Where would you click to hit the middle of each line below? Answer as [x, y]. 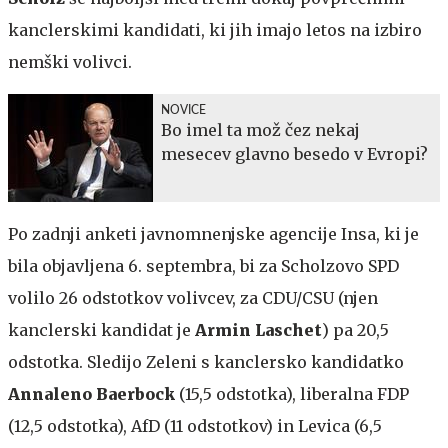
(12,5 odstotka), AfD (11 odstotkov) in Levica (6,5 [195, 425]
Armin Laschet [258, 329]
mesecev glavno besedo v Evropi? [294, 153]
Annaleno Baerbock [91, 393]
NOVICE [183, 109]
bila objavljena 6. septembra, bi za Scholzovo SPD [203, 265]
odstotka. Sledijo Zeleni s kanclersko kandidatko [206, 361]
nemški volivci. [70, 61]
